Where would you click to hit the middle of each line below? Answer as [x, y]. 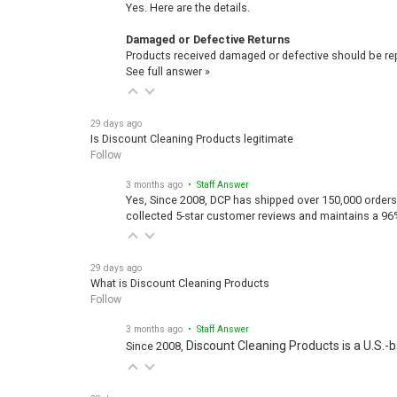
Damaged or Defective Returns [208, 35]
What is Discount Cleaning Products [180, 278]
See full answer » [168, 66]
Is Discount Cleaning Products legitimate [192, 134]
